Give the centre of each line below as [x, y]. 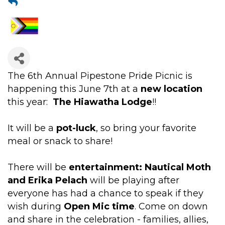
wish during [36, 206]
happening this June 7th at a [74, 89]
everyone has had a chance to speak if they [105, 193]
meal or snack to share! [60, 141]
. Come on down [171, 206]
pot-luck [76, 128]
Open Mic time [99, 206]
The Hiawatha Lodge [102, 102]
